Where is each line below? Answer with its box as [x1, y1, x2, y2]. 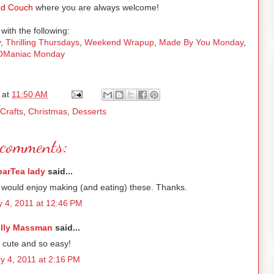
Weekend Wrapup [84, 37, 154, 48]
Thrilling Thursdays [6, 37, 80, 48]
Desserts [72, 106, 106, 117]
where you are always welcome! [33, 2, 159, 13]
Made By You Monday [157, 37, 243, 48]
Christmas [28, 106, 67, 117]
